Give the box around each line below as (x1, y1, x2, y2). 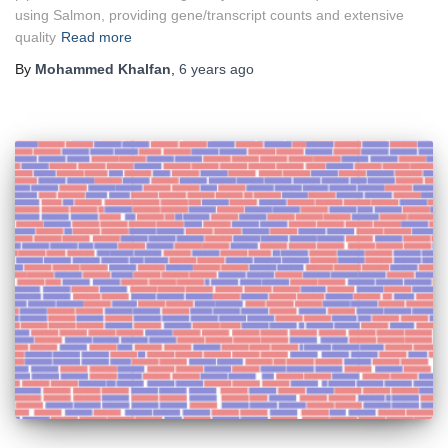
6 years (179, 61, 226, 78)
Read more (61, 29, 132, 46)
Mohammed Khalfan (35, 61, 171, 78)
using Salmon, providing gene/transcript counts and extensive (15, 7, 404, 24)
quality (15, 29, 56, 46)
